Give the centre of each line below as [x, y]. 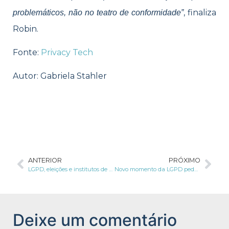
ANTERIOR [45, 160]
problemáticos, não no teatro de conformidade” [98, 12]
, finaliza [200, 12]
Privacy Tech [67, 52]
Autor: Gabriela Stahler [60, 76]
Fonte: [27, 52]
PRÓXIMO [185, 160]
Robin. [26, 29]
